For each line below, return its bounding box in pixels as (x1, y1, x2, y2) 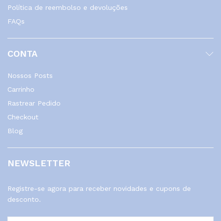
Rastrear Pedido (7, 99, 61, 108)
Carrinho (7, 85, 35, 94)
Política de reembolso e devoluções (7, 3, 128, 12)
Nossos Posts (7, 72, 53, 80)
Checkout (7, 113, 38, 121)
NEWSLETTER (7, 158, 71, 169)
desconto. (7, 195, 41, 204)
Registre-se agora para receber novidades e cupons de (7, 184, 191, 193)
